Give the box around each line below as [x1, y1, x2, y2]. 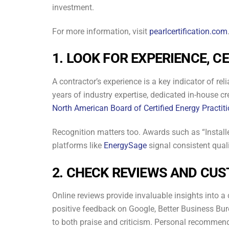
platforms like [52, 140, 102, 150]
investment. [52, 2, 94, 12]
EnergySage [104, 140, 147, 150]
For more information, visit [52, 26, 147, 36]
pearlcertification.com [149, 26, 227, 36]
